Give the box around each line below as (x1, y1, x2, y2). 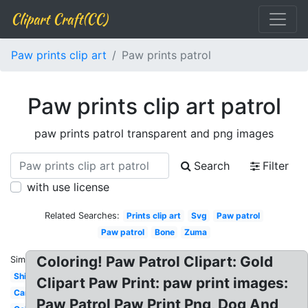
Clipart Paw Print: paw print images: (36, 274, 289, 291)
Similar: (10, 254, 41, 265)
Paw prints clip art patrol (27, 93, 281, 120)
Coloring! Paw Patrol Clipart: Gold (36, 253, 274, 270)
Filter (263, 159, 289, 173)
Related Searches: (45, 210, 120, 221)
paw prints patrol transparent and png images (34, 126, 274, 140)
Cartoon (13, 287, 46, 298)
